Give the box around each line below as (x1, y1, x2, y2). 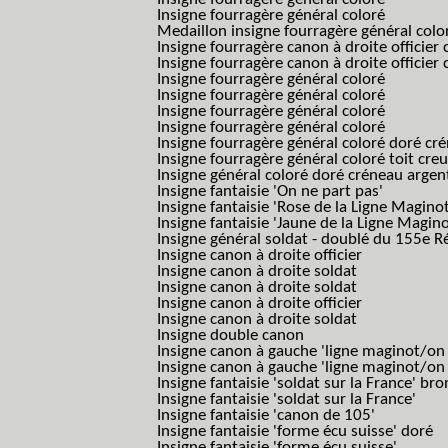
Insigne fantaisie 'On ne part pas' (157, 183, 383, 200)
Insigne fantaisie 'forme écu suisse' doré (157, 423, 433, 440)
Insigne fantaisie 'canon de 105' (157, 407, 375, 424)
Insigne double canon (157, 327, 304, 344)
